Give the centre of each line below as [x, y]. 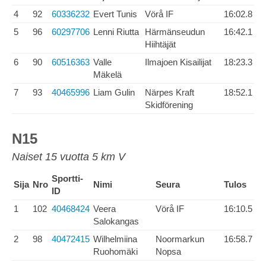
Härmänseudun [175, 32]
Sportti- [67, 178]
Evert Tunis [115, 14]
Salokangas [116, 221]
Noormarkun [180, 239]
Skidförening [169, 105]
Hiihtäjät [160, 44]
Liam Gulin [114, 92]
